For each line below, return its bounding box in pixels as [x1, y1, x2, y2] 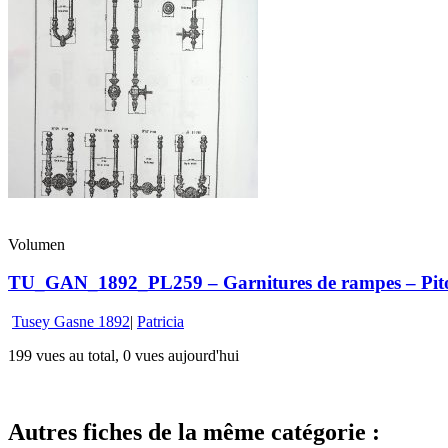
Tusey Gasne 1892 [12, 313, 130, 331]
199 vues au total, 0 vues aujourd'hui [8, 347, 239, 365]
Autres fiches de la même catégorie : [8, 419, 380, 446]
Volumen [8, 235, 65, 253]
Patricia [137, 313, 184, 331]
